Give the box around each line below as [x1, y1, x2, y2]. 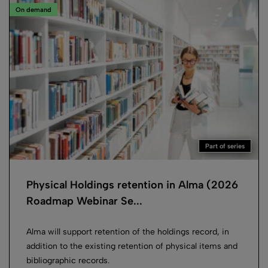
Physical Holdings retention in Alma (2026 [26, 178, 238, 191]
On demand [16, 6, 51, 14]
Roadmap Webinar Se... [26, 194, 142, 208]
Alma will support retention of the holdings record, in [26, 226, 229, 237]
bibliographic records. [26, 255, 109, 266]
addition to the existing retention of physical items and [26, 240, 237, 251]
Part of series [205, 142, 245, 151]
